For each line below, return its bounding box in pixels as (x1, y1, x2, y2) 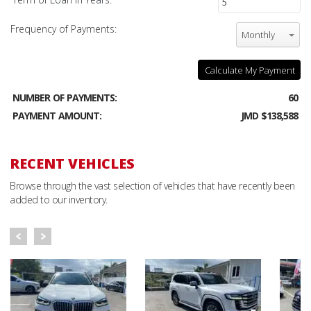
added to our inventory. (10, 192, 108, 206)
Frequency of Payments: (10, 22, 117, 35)
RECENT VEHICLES (10, 153, 135, 173)
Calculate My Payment (205, 63, 295, 76)
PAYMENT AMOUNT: (12, 108, 101, 122)
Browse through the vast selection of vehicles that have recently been (10, 178, 295, 192)
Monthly (242, 28, 275, 41)
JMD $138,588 (241, 108, 298, 122)
